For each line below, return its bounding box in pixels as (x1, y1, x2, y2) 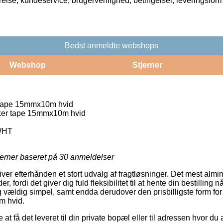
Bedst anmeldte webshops (65, 41, 158, 50)
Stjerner (132, 60, 162, 69)
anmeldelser (68, 152, 114, 161)
